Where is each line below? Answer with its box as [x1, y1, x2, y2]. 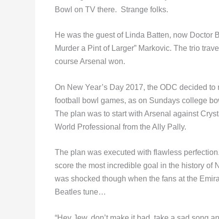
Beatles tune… [55, 188, 106, 197]
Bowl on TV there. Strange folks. [55, 5, 168, 14]
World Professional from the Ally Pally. [55, 122, 186, 131]
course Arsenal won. [55, 57, 125, 66]
